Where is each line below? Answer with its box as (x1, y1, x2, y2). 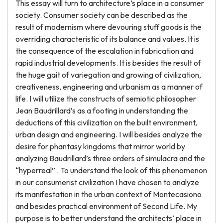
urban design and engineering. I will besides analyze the (15, 129, 202, 139)
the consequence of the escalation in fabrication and (15, 46, 194, 56)
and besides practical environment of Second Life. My (15, 201, 197, 211)
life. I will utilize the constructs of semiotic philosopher (15, 94, 196, 104)
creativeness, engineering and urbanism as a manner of (15, 82, 203, 92)
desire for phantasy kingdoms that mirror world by (15, 141, 185, 151)
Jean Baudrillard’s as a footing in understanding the (15, 106, 188, 115)
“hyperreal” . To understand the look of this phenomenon (15, 165, 207, 175)
